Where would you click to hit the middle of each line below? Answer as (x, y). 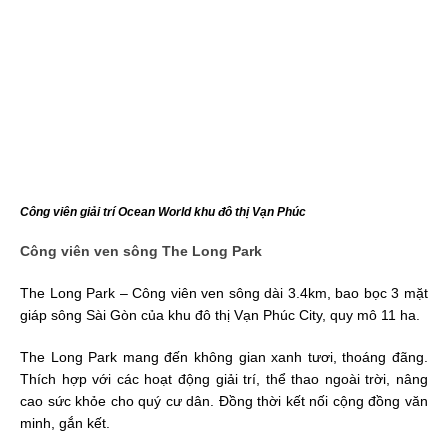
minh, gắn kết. (65, 422)
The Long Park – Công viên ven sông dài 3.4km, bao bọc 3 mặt (224, 292)
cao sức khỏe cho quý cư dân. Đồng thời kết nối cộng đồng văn (224, 400)
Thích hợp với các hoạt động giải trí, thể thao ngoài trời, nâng (224, 378)
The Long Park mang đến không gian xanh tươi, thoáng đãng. (224, 356)
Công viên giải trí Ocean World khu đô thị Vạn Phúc (163, 211)
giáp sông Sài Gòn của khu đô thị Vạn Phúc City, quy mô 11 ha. (220, 314)
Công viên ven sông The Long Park (141, 250)
